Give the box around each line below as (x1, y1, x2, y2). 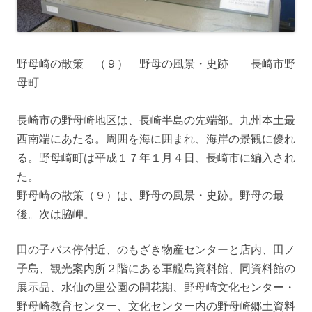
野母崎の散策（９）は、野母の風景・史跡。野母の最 (17, 187, 284, 203)
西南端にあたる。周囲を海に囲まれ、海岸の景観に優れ (17, 131, 295, 147)
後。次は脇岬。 (17, 206, 95, 222)
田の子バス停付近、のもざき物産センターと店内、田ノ (17, 242, 295, 258)
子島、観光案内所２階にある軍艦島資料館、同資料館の (17, 260, 295, 276)
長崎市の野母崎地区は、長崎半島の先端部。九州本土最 (17, 112, 295, 128)
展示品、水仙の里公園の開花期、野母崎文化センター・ (17, 279, 295, 295)
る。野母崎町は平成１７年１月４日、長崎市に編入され (17, 150, 295, 166)
